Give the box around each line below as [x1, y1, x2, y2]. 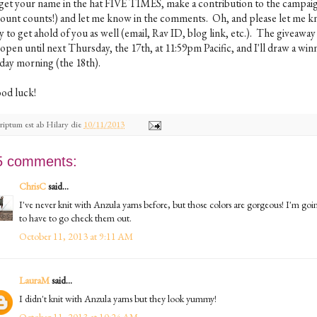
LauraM [19, 273, 50, 287]
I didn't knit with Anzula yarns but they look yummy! [19, 292, 217, 305]
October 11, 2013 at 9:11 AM [19, 229, 133, 243]
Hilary [46, 117, 69, 130]
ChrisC [19, 179, 46, 192]
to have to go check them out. [19, 211, 132, 224]
